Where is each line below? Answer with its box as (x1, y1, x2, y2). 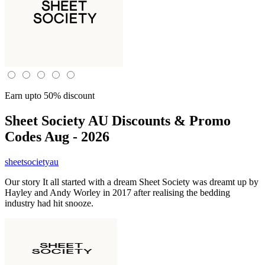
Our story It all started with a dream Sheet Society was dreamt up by (5, 176, 258, 187)
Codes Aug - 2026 (5, 128, 109, 144)
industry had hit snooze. (5, 198, 93, 208)
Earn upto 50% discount (5, 91, 95, 101)
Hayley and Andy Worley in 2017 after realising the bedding (5, 187, 230, 198)
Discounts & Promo (108, 112, 231, 128)
